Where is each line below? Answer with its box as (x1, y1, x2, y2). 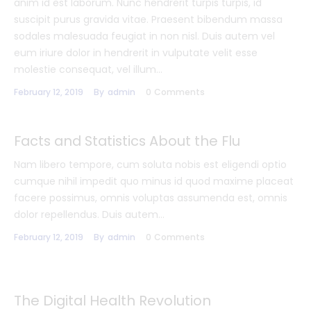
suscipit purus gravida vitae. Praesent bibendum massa (14, 12, 283, 26)
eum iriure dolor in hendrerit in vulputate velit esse (14, 45, 258, 60)
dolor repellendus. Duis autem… (14, 207, 165, 221)
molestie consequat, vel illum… (14, 62, 162, 76)
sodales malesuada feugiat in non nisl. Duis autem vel (14, 28, 275, 43)
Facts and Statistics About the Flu (14, 131, 240, 151)
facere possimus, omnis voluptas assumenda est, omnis (14, 190, 287, 205)
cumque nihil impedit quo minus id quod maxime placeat (14, 174, 294, 188)
